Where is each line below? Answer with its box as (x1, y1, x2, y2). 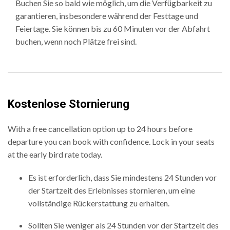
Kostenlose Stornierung (8, 98, 129, 111)
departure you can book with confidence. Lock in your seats (8, 137, 215, 147)
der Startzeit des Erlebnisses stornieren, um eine (28, 185, 195, 196)
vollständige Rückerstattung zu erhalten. (28, 198, 169, 208)
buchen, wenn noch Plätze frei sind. (15, 36, 137, 47)
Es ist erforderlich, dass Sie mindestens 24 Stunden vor (28, 172, 217, 183)
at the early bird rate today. (8, 149, 102, 160)
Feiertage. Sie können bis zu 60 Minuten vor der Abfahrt (15, 24, 210, 34)
